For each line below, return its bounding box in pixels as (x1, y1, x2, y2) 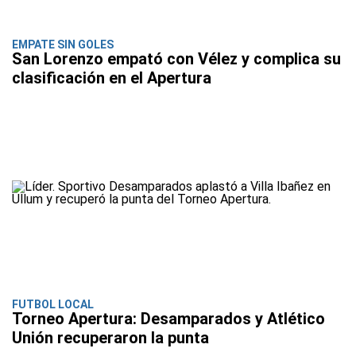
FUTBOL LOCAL (12, 298, 94, 311)
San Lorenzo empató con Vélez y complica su (12, 49, 341, 69)
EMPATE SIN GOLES (12, 38, 114, 52)
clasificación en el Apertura (12, 68, 211, 88)
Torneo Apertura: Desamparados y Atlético (12, 309, 325, 329)
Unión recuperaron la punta (12, 328, 209, 348)
